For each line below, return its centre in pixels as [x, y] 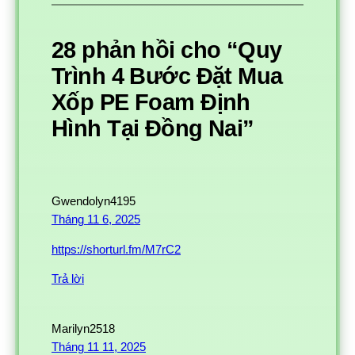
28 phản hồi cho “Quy [167, 50]
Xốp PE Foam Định [151, 103]
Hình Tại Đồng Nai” [153, 129]
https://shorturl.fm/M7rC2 [116, 249]
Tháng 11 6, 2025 [96, 220]
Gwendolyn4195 [94, 202]
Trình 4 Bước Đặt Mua [167, 76]
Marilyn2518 [83, 329]
